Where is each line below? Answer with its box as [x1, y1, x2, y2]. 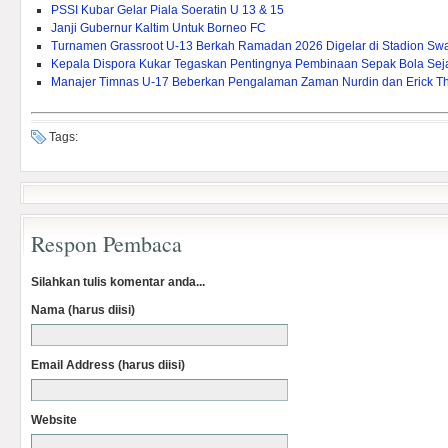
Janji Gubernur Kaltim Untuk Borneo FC [51, 21, 266, 35]
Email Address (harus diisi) [31, 358, 185, 372]
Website [31, 413, 77, 427]
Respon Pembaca [31, 229, 182, 258]
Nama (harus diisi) [31, 303, 135, 317]
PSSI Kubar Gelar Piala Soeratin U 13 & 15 [51, 3, 284, 17]
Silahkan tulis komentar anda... [31, 275, 205, 289]
